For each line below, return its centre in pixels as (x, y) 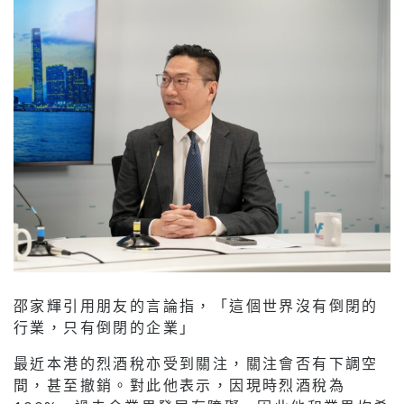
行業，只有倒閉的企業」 (105, 327)
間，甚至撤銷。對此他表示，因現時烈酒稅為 (179, 385)
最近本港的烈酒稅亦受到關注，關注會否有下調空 (196, 363)
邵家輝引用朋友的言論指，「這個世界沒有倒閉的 (196, 306)
